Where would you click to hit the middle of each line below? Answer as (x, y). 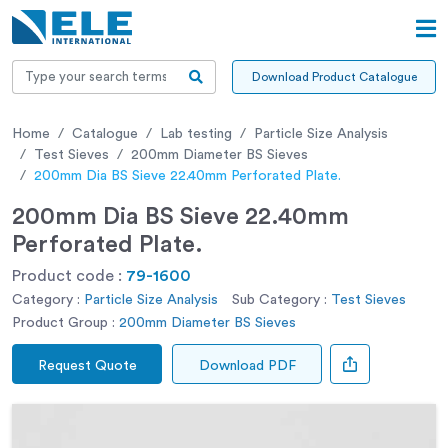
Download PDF (247, 365)
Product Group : (63, 322)
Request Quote (87, 365)
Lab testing (196, 133)
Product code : (69, 275)
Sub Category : (279, 299)
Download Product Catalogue (334, 76)
